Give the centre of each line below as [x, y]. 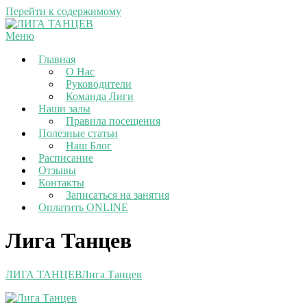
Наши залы [64, 109]
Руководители [99, 84]
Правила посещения [113, 121]
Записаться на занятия [118, 195]
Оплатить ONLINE [83, 207]
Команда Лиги [100, 96]
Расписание [66, 158]
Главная [57, 59]
